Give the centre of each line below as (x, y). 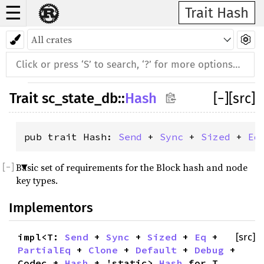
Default (156, 250)
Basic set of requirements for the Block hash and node (132, 167)
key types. (37, 180)
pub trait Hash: (71, 137)
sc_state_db (80, 98)
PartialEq (44, 250)
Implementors (51, 208)
